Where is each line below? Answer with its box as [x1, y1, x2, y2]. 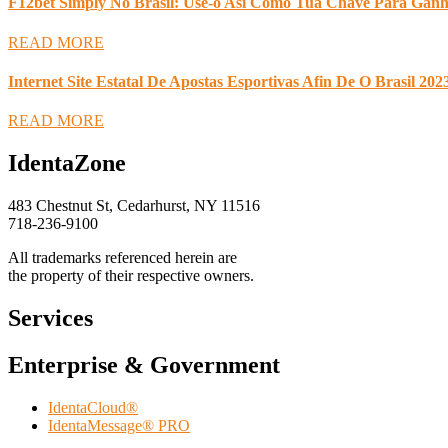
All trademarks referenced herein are [8, 248, 237, 266]
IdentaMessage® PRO [48, 416, 190, 434]
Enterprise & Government [8, 351, 280, 378]
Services [8, 304, 93, 331]
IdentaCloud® [48, 398, 138, 416]
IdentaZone [8, 150, 126, 177]
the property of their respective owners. [8, 266, 254, 284]
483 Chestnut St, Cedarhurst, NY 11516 [8, 196, 260, 214]
